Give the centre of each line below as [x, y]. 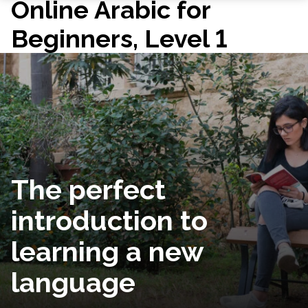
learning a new [107, 251]
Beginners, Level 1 [119, 38]
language [73, 282]
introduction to [109, 220]
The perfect [88, 189]
